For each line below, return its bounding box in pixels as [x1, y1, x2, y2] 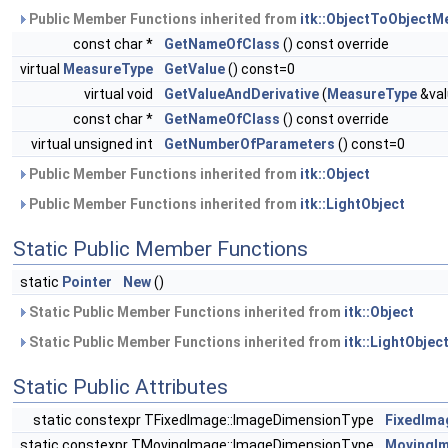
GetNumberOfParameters [164, 136, 335, 153]
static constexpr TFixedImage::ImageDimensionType [33, 412, 377, 429]
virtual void [84, 86, 156, 103]
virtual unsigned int [31, 136, 156, 153]
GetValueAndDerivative [164, 86, 319, 103]
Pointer [62, 274, 112, 291]
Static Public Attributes [13, 375, 228, 400]
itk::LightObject [300, 196, 405, 213]
